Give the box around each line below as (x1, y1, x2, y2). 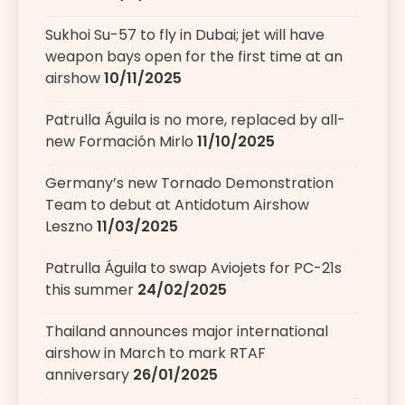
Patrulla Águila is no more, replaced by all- (45, 109, 345, 131)
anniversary (45, 364, 129, 386)
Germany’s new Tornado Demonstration (45, 173, 334, 194)
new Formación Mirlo (45, 131, 193, 153)
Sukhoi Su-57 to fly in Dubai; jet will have (45, 24, 325, 46)
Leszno (45, 216, 93, 238)
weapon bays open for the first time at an (45, 46, 343, 68)
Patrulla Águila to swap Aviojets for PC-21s (45, 258, 342, 279)
